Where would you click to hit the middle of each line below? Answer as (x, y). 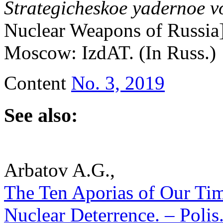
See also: (41, 115)
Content (38, 83)
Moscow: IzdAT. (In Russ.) (110, 53)
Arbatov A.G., (59, 170)
